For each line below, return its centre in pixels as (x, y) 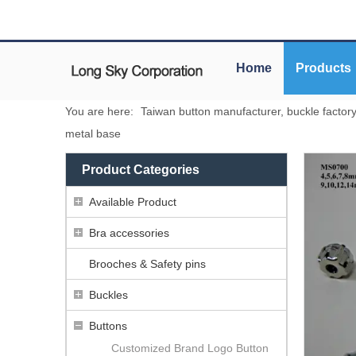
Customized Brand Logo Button (190, 348)
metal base (93, 133)
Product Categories (141, 169)
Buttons (108, 325)
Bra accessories (129, 232)
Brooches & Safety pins (147, 263)
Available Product (133, 201)
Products (323, 68)
